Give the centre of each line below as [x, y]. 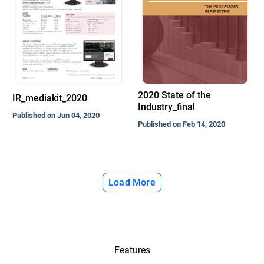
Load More [132, 182]
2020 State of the [175, 95]
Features [132, 250]
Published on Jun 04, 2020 [56, 115]
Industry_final [167, 107]
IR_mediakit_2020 [49, 98]
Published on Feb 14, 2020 [182, 124]
